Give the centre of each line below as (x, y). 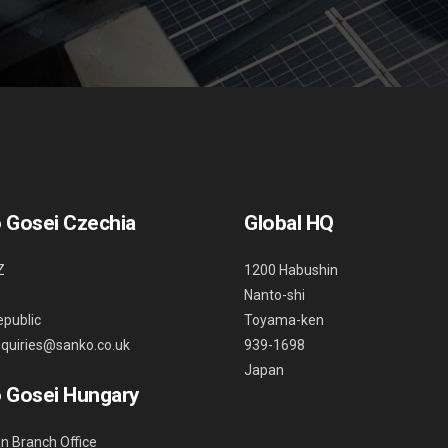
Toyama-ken (284, 320)
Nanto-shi (274, 295)
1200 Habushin (291, 270)
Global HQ (289, 223)
